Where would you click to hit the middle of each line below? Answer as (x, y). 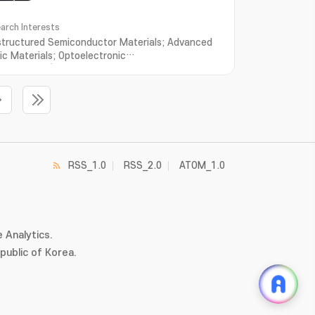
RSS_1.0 (87, 166)
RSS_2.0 (143, 166)
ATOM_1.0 (202, 166)
